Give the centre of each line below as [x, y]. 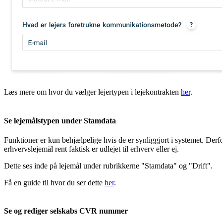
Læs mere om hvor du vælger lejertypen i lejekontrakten [92, 92]
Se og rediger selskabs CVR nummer [66, 211]
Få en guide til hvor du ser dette [54, 182]
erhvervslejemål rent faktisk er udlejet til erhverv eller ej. [91, 149]
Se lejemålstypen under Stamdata [60, 120]
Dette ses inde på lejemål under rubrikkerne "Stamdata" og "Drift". [108, 166]
